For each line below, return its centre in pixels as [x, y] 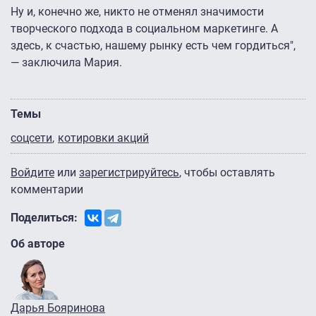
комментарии [47, 190]
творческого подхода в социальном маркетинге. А [144, 29]
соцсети [31, 138]
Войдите [32, 173]
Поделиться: [44, 218]
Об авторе [38, 244]
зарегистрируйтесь [129, 173]
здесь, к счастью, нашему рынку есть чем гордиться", [153, 46]
